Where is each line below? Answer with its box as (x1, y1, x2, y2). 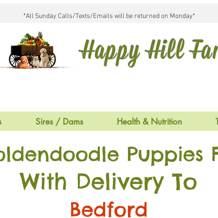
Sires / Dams (35, 116, 83, 127)
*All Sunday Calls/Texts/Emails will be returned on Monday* (23, 12, 195, 20)
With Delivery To (20, 167, 197, 195)
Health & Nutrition (116, 116, 182, 127)
